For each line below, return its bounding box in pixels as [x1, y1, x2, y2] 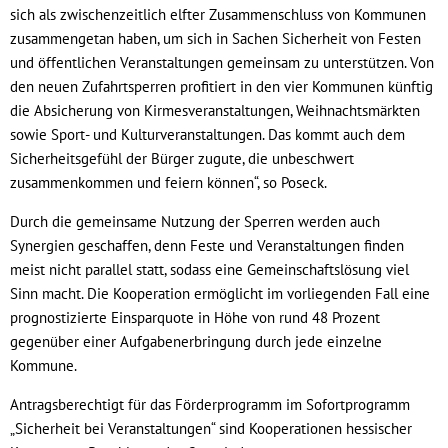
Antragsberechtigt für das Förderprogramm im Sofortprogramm [10, 394, 410, 414]
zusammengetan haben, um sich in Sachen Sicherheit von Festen [10, 28, 421, 48]
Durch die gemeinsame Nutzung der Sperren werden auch [10, 211, 380, 231]
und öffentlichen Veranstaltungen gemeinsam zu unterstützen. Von [10, 52, 434, 72]
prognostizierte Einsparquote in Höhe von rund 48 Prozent [10, 307, 380, 327]
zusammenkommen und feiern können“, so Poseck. [10, 172, 327, 192]
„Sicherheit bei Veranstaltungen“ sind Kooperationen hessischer [10, 418, 412, 438]
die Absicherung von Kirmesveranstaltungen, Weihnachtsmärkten [10, 100, 420, 120]
